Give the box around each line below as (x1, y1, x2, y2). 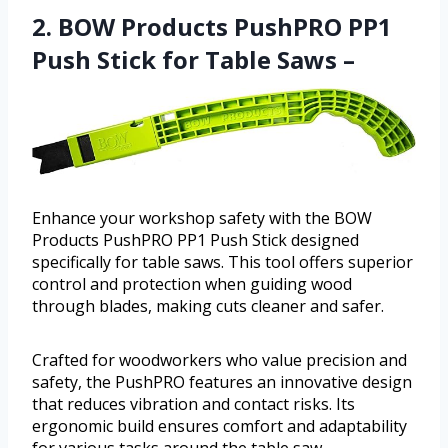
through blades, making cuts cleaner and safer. (32, 294, 384, 317)
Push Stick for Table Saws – (32, 42, 355, 76)
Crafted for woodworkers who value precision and (32, 348, 407, 371)
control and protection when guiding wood (32, 272, 352, 295)
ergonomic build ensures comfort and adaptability (32, 414, 407, 437)
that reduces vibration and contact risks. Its (32, 392, 355, 415)
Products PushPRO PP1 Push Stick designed (32, 228, 359, 251)
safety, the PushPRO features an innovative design (32, 370, 412, 393)
